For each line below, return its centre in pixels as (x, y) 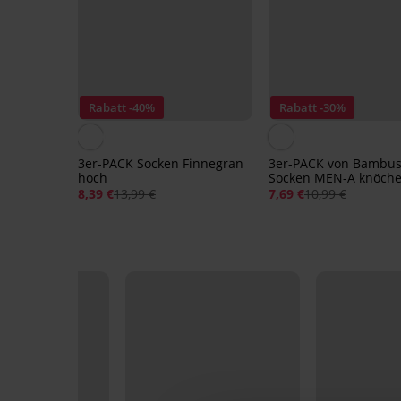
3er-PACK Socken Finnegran (161, 163)
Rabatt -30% (312, 107)
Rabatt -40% (122, 107)
